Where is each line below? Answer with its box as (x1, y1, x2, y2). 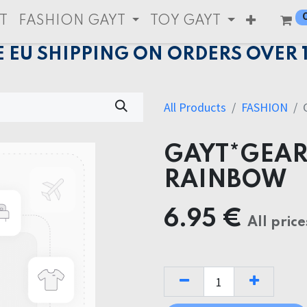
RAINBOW (164, 169, 286, 193)
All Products (164, 99, 226, 116)
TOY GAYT (150, 14, 221, 28)
